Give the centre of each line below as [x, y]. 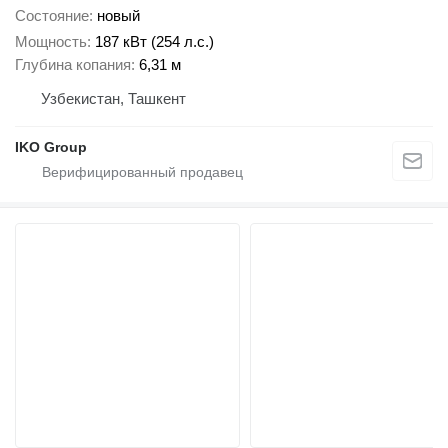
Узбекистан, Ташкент [113, 99]
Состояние [52, 15]
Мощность [51, 42]
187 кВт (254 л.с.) [154, 42]
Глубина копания [73, 65]
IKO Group [51, 147]
